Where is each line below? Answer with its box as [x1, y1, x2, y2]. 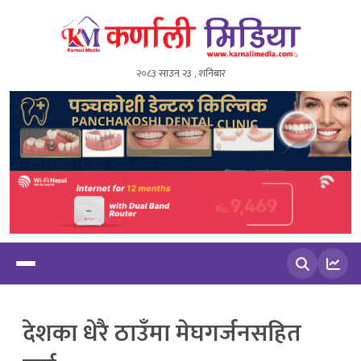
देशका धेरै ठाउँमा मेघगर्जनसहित [23, 313, 301, 355]
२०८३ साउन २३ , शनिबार [135, 64, 226, 82]
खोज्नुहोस [252, 288, 297, 311]
